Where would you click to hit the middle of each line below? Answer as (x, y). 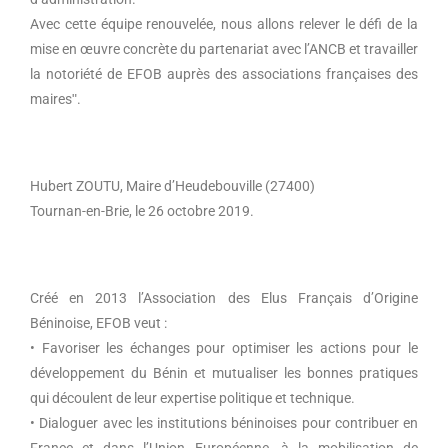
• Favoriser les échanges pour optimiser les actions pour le (224, 348)
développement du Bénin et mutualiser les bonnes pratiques (224, 373)
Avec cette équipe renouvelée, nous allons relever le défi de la (224, 24)
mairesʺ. (55, 99)
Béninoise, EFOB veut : (98, 323)
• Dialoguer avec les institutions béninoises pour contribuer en (224, 423)
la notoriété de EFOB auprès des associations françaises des (224, 74)
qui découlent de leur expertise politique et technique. (192, 398)
